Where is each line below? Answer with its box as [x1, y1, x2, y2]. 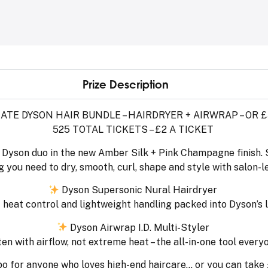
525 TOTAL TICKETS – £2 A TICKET [52, 124, 214, 136]
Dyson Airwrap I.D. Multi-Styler [67, 221, 209, 233]
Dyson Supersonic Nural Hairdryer [59, 184, 218, 196]
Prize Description [83, 77, 169, 92]
